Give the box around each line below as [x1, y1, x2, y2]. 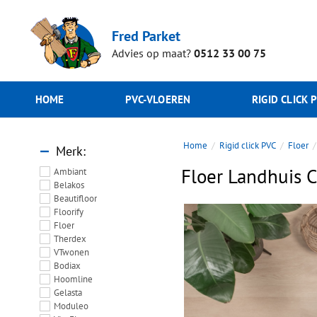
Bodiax [53, 260, 81, 272]
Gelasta [53, 287, 82, 299]
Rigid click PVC [219, 139, 277, 151]
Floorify [53, 206, 83, 218]
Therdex [53, 233, 86, 245]
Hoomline [53, 273, 93, 285]
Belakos [53, 179, 84, 191]
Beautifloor [53, 192, 97, 204]
